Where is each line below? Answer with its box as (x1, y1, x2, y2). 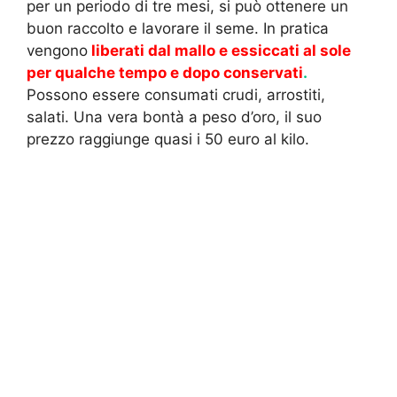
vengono (27, 41, 88, 59)
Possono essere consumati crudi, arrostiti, (27, 85, 325, 104)
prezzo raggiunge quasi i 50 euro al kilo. (27, 129, 309, 148)
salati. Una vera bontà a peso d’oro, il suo (27, 107, 322, 126)
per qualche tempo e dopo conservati (27, 63, 303, 82)
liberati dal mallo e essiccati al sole (88, 41, 351, 59)
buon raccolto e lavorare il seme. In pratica (27, 19, 329, 37)
